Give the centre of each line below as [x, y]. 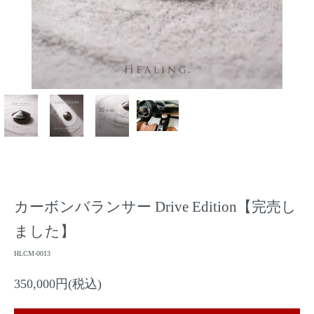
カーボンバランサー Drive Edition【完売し [155, 207]
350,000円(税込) [58, 284]
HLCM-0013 [32, 253]
